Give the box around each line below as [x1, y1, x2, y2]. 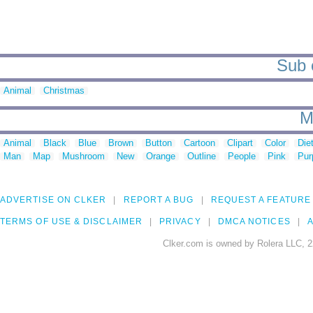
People [228, 151, 256, 162]
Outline [187, 151, 216, 162]
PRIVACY [159, 217, 201, 227]
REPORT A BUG [123, 195, 194, 205]
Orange [146, 151, 175, 162]
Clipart [227, 138, 253, 149]
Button [145, 138, 172, 149]
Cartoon [184, 138, 215, 149]
